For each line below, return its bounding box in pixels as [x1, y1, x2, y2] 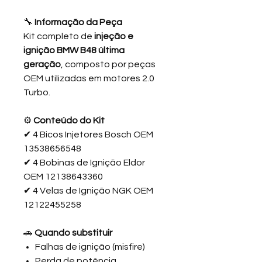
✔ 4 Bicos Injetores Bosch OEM [23, 130, 153, 139]
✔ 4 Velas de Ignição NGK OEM [23, 186, 153, 195]
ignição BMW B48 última [23, 46, 125, 55]
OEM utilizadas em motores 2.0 [23, 74, 154, 83]
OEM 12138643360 [23, 172, 103, 181]
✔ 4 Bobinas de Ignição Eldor [23, 158, 145, 167]
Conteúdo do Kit [33, 116, 105, 125]
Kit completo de [23, 32, 94, 41]
